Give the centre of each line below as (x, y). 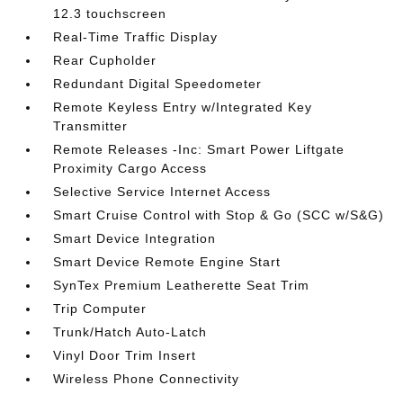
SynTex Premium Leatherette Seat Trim (182, 285)
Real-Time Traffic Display (136, 37)
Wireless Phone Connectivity (147, 379)
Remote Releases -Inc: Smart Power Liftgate (199, 149)
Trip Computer (100, 309)
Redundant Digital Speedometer (158, 84)
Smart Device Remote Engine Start (167, 262)
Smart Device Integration (135, 238)
